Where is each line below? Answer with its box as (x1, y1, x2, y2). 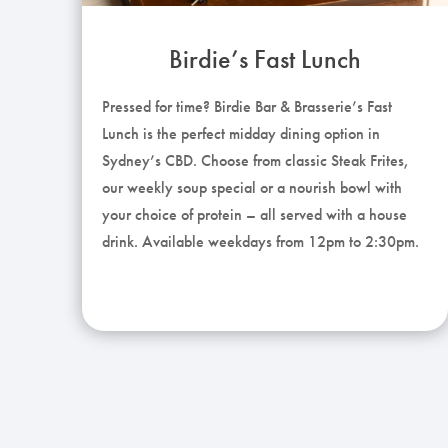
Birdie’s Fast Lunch (168, 41, 361, 76)
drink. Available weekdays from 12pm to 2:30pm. (102, 230, 419, 252)
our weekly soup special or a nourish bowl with (102, 176, 402, 198)
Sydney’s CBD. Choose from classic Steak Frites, (102, 149, 409, 171)
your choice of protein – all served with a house (102, 203, 407, 225)
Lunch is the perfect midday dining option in (102, 122, 380, 144)
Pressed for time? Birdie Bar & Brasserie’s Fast (102, 95, 392, 117)
